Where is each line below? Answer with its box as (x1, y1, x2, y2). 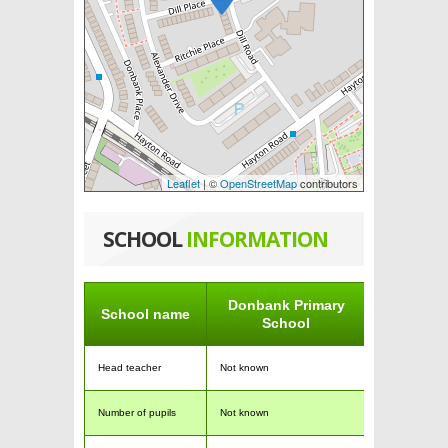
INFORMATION (186, 225, 328, 253)
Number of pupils (98, 407, 176, 418)
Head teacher (98, 362, 161, 373)
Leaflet (167, 175, 200, 191)
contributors (297, 175, 358, 191)
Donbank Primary (227, 297, 345, 313)
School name (101, 306, 190, 322)
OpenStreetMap (220, 175, 297, 191)
